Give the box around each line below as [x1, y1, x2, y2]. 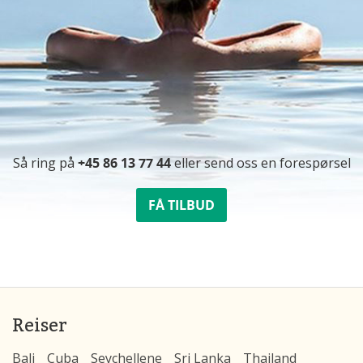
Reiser [12, 311, 67, 337]
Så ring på [12, 153, 78, 172]
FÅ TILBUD [148, 195, 215, 214]
